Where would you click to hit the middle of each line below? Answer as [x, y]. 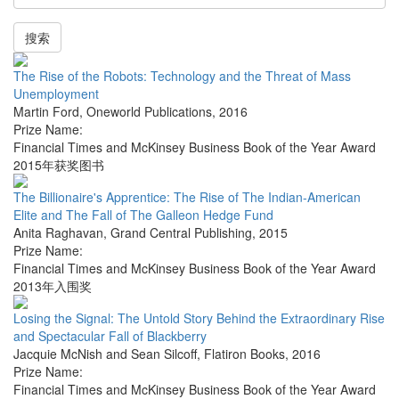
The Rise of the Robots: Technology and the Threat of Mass [182, 76]
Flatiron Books [244, 354]
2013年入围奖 [53, 286]
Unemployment [56, 94]
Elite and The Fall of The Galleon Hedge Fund [143, 215]
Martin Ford [46, 112]
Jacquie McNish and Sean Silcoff [105, 354]
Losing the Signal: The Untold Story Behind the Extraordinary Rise [199, 318]
